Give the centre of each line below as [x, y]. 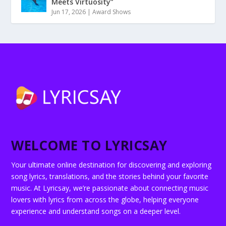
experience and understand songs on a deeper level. [96, 211]
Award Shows [112, 12]
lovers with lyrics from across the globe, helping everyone [105, 199]
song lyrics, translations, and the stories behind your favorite [110, 176]
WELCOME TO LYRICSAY [89, 145]
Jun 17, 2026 [69, 12]
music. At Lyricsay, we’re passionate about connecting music [110, 188]
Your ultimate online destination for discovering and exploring [111, 164]
